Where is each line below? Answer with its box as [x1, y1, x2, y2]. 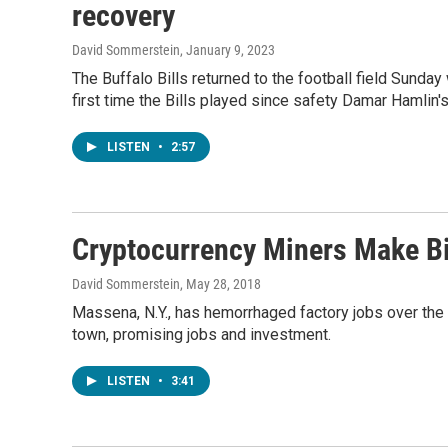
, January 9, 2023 [180, 42, 275, 58]
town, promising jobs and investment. [72, 325, 331, 344]
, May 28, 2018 [180, 276, 261, 292]
